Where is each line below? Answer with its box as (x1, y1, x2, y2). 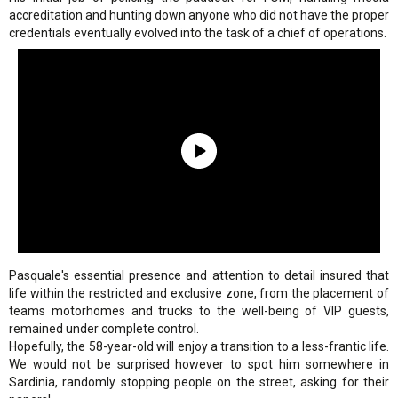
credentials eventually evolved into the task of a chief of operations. (9, 25, 386, 40)
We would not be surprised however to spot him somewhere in (9, 356, 389, 371)
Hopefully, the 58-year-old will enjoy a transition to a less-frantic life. (9, 338, 389, 354)
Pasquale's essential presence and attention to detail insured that (9, 267, 389, 283)
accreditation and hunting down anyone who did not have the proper (9, 7, 389, 22)
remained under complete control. (9, 321, 199, 336)
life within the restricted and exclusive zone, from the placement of (9, 285, 389, 300)
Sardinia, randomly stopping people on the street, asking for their (9, 374, 389, 389)
